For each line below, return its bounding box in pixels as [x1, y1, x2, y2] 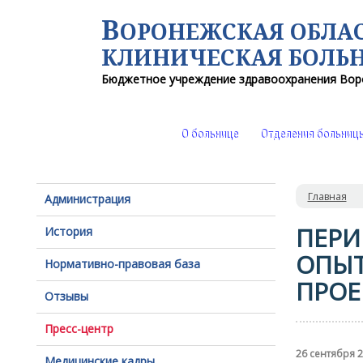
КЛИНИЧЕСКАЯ [100, 42, 288, 72]
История [44, 224, 92, 239]
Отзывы [44, 288, 88, 304]
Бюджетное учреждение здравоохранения [100, 71, 340, 87]
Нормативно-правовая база [44, 256, 200, 271]
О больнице [180, 127, 238, 143]
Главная [307, 190, 347, 203]
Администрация [44, 191, 130, 207]
